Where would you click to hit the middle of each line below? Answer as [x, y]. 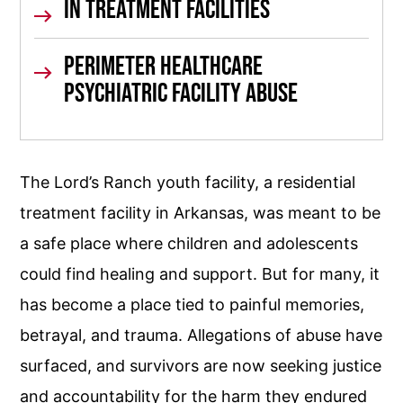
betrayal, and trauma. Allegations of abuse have [201, 335]
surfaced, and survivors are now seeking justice [201, 366]
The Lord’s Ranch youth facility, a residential [188, 182]
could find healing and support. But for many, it [200, 274]
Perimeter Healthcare [164, 67]
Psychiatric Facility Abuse [181, 94]
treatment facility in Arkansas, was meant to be [201, 213]
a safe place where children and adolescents [189, 243]
